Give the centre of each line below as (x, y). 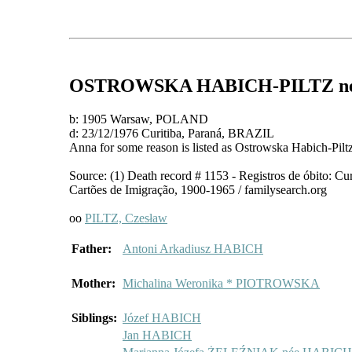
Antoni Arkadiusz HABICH (193, 248)
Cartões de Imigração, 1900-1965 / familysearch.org (198, 189)
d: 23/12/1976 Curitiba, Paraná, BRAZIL (172, 133)
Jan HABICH (157, 335)
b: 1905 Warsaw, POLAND (139, 119)
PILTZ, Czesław (126, 218)
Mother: (93, 283)
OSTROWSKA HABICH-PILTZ (202, 85)
